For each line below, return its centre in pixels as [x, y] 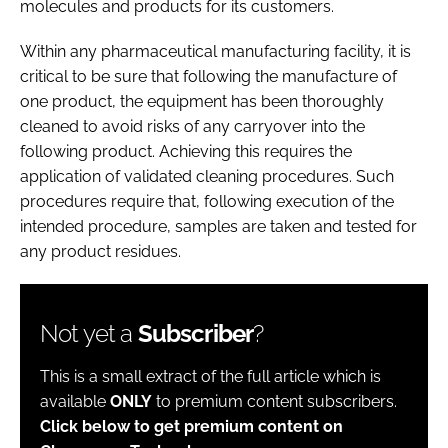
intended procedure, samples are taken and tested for [218, 226]
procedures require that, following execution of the [207, 201]
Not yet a [89, 333]
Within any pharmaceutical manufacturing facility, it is [215, 51]
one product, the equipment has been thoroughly [202, 101]
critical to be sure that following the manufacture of [208, 76]
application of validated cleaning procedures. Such [207, 176]
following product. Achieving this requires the [186, 151]
